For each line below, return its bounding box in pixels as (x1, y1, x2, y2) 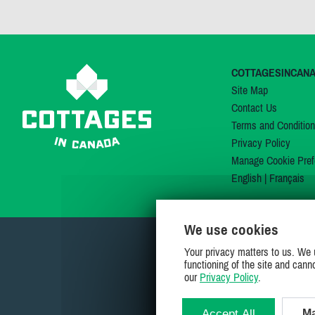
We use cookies (184, 221, 278, 238)
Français (269, 172, 304, 184)
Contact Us (231, 101, 277, 114)
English (231, 172, 262, 184)
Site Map (231, 84, 268, 96)
